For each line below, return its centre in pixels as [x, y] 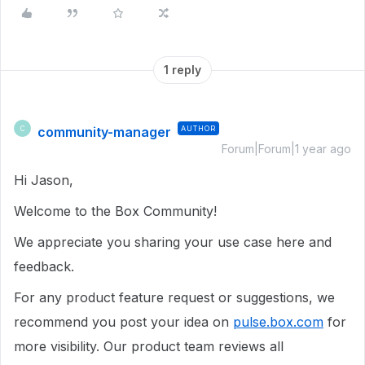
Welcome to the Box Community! [115, 211]
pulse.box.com [278, 322]
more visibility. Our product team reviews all [149, 346]
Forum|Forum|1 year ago [286, 149]
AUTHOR [198, 128]
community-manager [104, 132]
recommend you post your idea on [123, 322]
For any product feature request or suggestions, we [174, 297]
